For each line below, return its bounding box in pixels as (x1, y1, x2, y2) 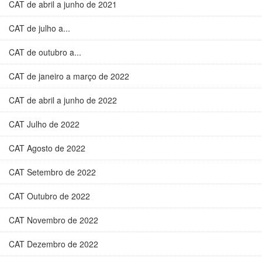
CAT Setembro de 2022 (9, 166, 96, 178)
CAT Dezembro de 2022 (9, 238, 98, 250)
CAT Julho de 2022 (9, 118, 80, 130)
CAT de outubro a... (9, 46, 81, 58)
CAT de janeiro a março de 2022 (9, 70, 129, 82)
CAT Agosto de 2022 (9, 142, 85, 154)
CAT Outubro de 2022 (9, 190, 90, 202)
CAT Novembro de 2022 (9, 214, 98, 226)
